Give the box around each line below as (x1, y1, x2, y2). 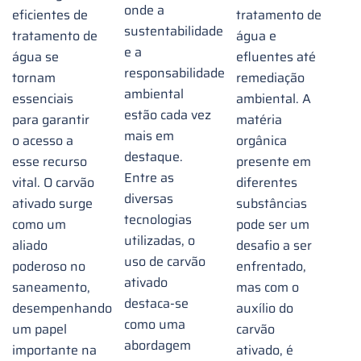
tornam (12, 68, 56, 89)
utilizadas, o (123, 230, 195, 251)
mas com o (235, 277, 299, 298)
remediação (235, 68, 305, 89)
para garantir (12, 110, 89, 131)
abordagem (123, 335, 191, 356)
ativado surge (12, 193, 93, 214)
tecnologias (123, 210, 192, 230)
